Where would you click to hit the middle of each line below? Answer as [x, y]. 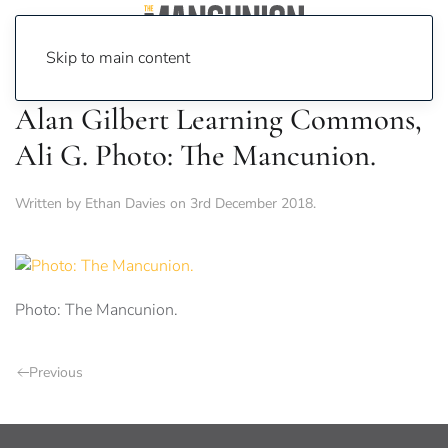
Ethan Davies [125, 203]
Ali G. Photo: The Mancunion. [195, 155]
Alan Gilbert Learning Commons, [218, 119]
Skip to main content [118, 58]
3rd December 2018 [251, 203]
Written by [50, 203]
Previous [56, 373]
